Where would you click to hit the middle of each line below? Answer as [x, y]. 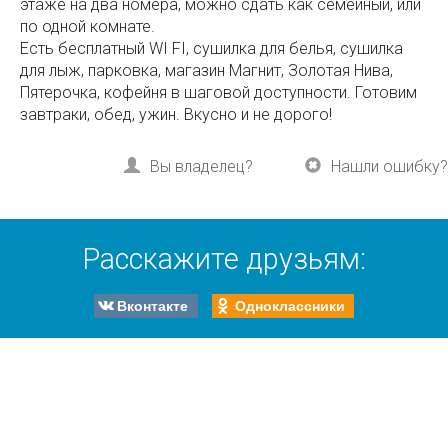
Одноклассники [289, 304]
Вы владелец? [201, 167]
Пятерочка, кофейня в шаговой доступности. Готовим [218, 93]
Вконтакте [152, 304]
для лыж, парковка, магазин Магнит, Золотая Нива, [206, 71]
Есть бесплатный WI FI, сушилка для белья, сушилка [211, 49]
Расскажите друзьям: [224, 259]
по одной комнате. [87, 27]
